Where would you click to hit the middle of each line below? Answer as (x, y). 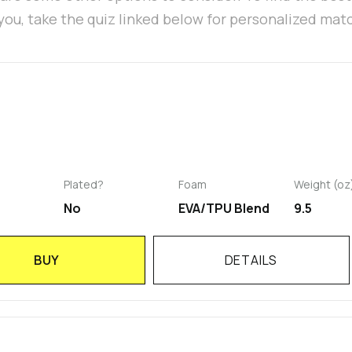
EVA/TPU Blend (224, 209)
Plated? (83, 185)
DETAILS (251, 260)
